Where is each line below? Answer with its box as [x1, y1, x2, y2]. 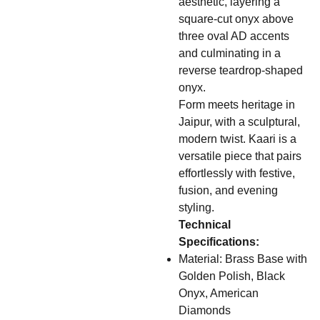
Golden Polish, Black [179, 270, 285, 282]
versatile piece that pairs [179, 150, 301, 162]
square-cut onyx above [179, 13, 294, 25]
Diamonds [179, 304, 231, 316]
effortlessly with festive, [179, 167, 295, 179]
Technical [179, 219, 231, 231]
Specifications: [179, 236, 259, 248]
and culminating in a [179, 47, 281, 59]
